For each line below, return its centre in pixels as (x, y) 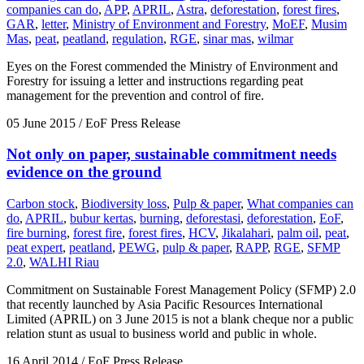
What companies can (300, 204)
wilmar (275, 38)
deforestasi (213, 219)
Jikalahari (246, 233)
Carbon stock (41, 204)
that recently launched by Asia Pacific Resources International (165, 305)
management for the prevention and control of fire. (135, 95)
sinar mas (227, 38)
